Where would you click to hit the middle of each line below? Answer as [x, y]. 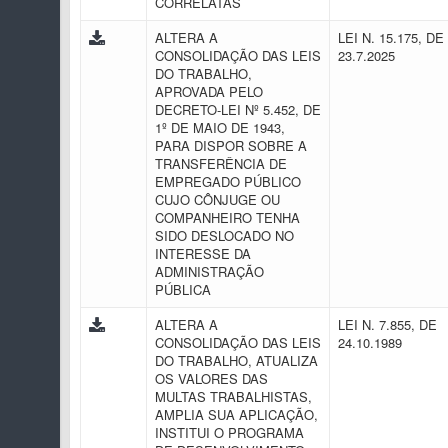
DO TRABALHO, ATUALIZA [236, 360]
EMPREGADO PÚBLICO [228, 181]
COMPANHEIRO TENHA [227, 217]
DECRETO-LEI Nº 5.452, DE [238, 109]
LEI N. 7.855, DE [387, 324]
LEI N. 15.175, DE [391, 37]
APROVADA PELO [209, 91]
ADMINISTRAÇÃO [209, 271]
